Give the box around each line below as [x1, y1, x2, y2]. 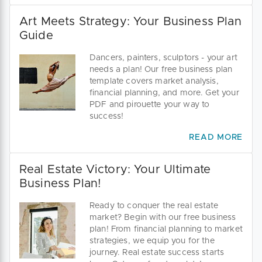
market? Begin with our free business [89, 213, 236, 222]
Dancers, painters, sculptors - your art [89, 54, 237, 63]
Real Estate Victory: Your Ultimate [19, 164, 211, 176]
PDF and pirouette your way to [89, 101, 210, 109]
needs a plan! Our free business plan [89, 65, 233, 74]
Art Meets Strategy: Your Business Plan [19, 16, 242, 28]
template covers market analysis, [89, 77, 219, 86]
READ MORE [189, 133, 243, 142]
